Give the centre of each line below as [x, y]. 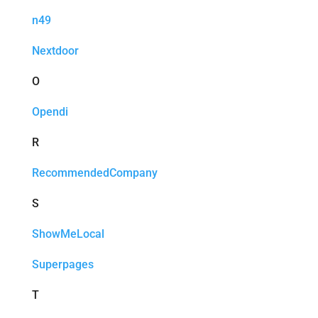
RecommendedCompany [94, 173]
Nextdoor [55, 51]
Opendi [50, 112]
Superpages [62, 264]
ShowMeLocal [68, 234]
